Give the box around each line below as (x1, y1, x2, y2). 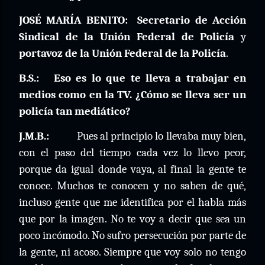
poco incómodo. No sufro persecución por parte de (19, 229, 246, 242)
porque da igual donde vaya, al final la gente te (19, 163, 246, 176)
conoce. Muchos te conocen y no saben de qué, (19, 179, 246, 192)
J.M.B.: (19, 130, 49, 143)
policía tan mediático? (19, 105, 131, 118)
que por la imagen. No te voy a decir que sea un (19, 212, 246, 225)
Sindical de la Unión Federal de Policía (19, 30, 235, 43)
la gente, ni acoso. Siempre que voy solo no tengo (19, 245, 246, 258)
